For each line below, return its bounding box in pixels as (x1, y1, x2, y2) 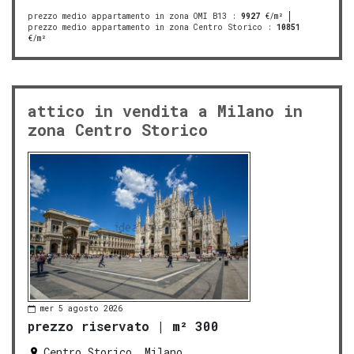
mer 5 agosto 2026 (40, 303, 122, 314)
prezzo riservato (28, 317, 149, 334)
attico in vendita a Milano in (28, 100, 303, 121)
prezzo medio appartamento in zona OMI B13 (28, 10, 227, 21)
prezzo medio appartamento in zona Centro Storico (28, 21, 262, 32)
